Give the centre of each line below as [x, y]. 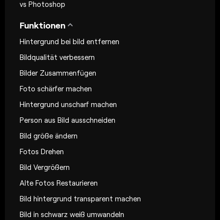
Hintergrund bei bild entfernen [69, 41]
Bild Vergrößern [45, 167]
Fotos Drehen [42, 151]
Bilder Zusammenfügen [58, 73]
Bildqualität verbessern [57, 57]
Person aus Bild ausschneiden [68, 120]
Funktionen [42, 25]
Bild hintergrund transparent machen [80, 199]
